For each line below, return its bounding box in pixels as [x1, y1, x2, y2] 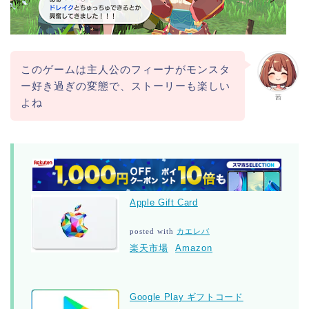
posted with [130, 227, 177, 235]
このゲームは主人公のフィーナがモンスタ [20, 63, 230, 75]
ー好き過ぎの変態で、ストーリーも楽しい [20, 79, 230, 92]
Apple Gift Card [130, 197, 198, 208]
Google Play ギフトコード [130, 291, 243, 302]
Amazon [175, 242, 212, 253]
